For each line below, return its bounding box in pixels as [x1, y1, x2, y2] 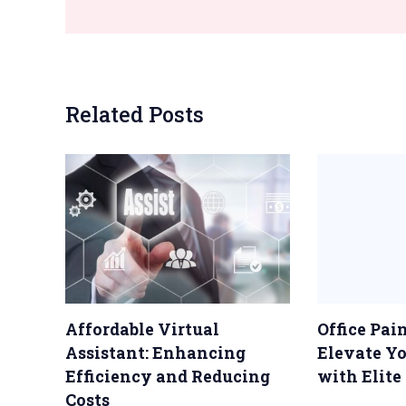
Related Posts [65, 100, 204, 128]
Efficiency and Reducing [65, 365, 270, 388]
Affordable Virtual [65, 318, 219, 341]
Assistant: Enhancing [65, 342, 246, 364]
